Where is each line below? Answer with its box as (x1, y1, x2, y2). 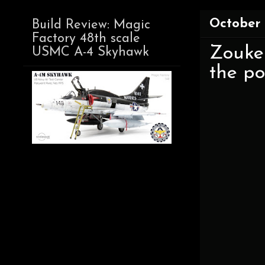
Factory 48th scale (32, 32, 140, 46)
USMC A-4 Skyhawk (32, 46, 149, 60)
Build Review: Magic (32, 18, 150, 33)
